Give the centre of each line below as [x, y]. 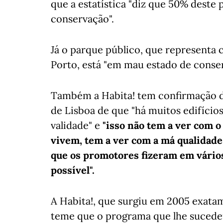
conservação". [82, 19]
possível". [73, 170]
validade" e [77, 125]
